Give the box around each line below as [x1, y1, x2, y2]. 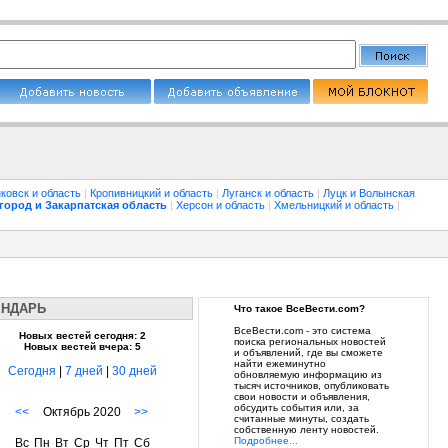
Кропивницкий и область [90, 187, 216, 199]
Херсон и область [176, 199, 268, 211]
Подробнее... [233, 435, 298, 446]
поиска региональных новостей [233, 336, 386, 347]
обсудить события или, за [233, 402, 359, 413]
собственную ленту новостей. [233, 424, 379, 435]
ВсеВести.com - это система [233, 325, 371, 336]
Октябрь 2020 [42, 405, 121, 419]
